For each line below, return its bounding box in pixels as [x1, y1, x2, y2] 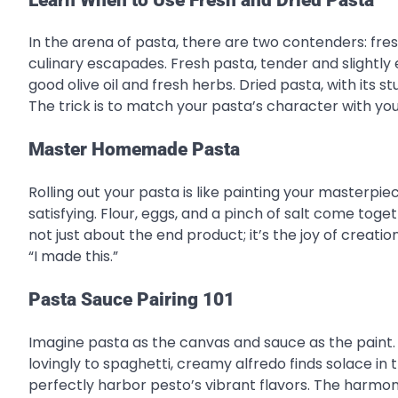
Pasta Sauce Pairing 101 [28, 288, 235, 310]
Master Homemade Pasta [28, 139, 240, 161]
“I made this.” [28, 245, 118, 267]
